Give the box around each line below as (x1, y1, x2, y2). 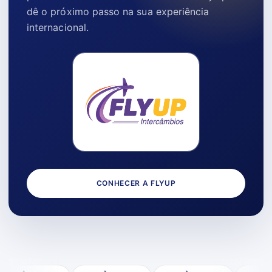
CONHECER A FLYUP (96, 178, 176, 188)
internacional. (27, 21, 89, 33)
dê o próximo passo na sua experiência (27, 5, 209, 18)
